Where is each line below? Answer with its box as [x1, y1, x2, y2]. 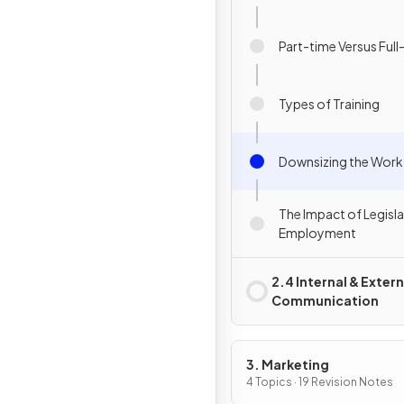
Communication [271, 292, 379, 308]
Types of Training [279, 95, 380, 112]
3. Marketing [246, 356, 329, 372]
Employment [279, 225, 356, 241]
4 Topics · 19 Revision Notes [246, 375, 393, 389]
